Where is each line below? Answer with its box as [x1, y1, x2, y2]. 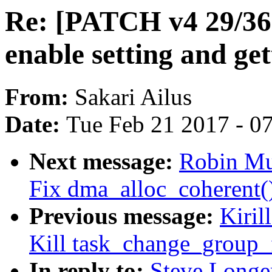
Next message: [29, 148, 179, 175]
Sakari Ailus [75, 84, 192, 110]
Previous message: [29, 203, 220, 229]
